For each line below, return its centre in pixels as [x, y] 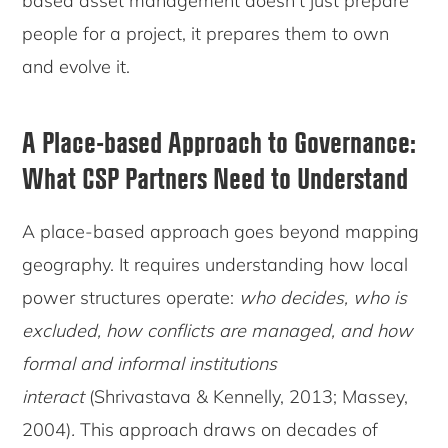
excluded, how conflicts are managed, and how [218, 331]
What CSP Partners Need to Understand [215, 177]
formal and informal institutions [150, 364]
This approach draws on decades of [227, 430]
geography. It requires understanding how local [215, 265]
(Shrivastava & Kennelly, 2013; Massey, [249, 397]
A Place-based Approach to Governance [216, 141]
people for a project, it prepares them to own [206, 34]
